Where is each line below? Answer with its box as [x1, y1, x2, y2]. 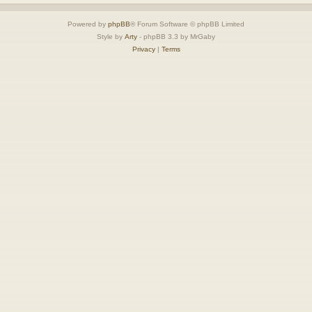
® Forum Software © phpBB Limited [130, 19, 244, 28]
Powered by [68, 19, 108, 28]
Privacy [132, 45, 155, 53]
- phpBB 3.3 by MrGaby [137, 32, 215, 40]
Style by [97, 32, 125, 40]
